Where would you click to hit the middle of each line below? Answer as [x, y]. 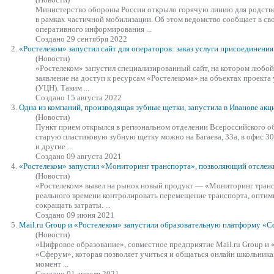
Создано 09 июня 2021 [75, 215]
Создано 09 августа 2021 [79, 156]
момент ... [52, 264]
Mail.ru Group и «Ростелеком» [71, 224]
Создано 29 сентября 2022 [81, 39]
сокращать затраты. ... [73, 205]
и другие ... [54, 146]
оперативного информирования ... [94, 29]
